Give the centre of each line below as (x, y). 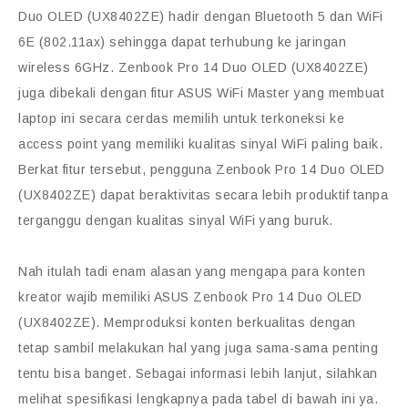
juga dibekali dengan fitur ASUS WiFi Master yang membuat (201, 93)
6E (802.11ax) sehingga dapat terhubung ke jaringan (182, 42)
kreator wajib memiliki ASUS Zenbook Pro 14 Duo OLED (190, 297)
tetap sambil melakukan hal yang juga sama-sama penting (198, 348)
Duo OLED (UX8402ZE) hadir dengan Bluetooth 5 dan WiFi (201, 17)
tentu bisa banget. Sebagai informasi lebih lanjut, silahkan (198, 374)
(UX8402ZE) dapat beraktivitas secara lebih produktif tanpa (203, 195)
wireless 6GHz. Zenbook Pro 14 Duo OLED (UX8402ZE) (194, 68)
